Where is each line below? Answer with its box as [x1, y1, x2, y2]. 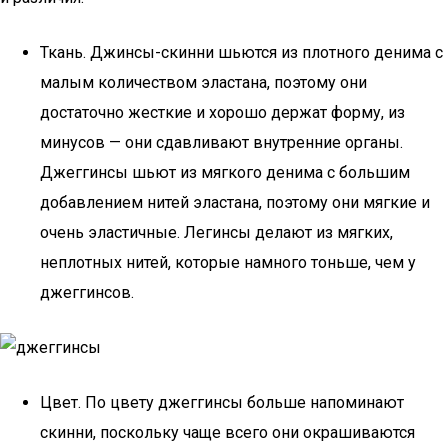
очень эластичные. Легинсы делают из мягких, [40, 223, 393, 242]
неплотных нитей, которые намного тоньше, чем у [40, 253, 416, 272]
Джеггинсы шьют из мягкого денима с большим [40, 163, 410, 182]
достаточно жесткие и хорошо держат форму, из [40, 103, 405, 122]
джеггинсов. [40, 283, 134, 302]
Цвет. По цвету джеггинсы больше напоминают [40, 393, 404, 412]
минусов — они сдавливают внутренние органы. [40, 133, 403, 152]
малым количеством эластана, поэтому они [40, 73, 367, 92]
